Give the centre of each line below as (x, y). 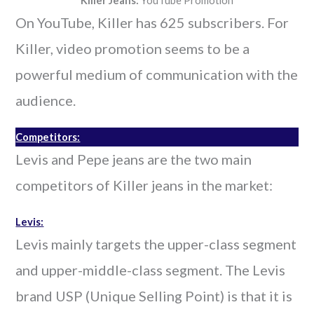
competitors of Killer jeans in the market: (144, 185)
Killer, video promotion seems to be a (133, 48)
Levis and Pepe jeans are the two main (134, 159)
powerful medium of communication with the (157, 74)
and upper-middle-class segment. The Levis (151, 270)
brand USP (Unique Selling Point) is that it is (154, 296)
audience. (46, 100)
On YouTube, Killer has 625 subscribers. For (152, 22)
